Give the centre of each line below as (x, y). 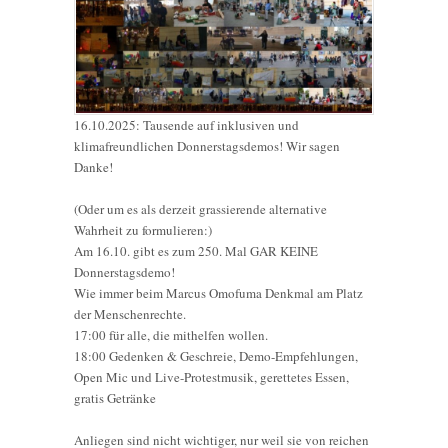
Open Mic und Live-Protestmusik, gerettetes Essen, (211, 377)
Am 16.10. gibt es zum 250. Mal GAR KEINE (196, 251)
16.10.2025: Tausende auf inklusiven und (186, 125)
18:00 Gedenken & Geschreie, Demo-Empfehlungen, (216, 356)
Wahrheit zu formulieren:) (143, 230)
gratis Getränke (115, 398)
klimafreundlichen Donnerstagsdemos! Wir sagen (207, 146)
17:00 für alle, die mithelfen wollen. (171, 335)
